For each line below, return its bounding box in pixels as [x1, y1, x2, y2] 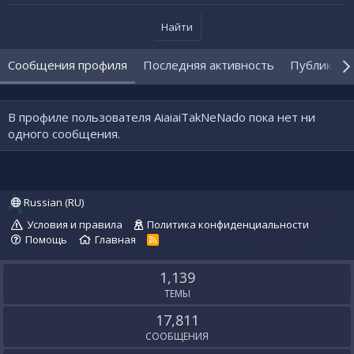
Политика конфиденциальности [146, 217, 309, 232]
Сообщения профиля [8, 57, 127, 73]
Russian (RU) [21, 195, 84, 209]
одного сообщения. [8, 126, 120, 141]
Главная [94, 232, 136, 247]
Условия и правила [27, 217, 122, 232]
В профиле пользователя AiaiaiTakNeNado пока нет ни [8, 109, 315, 125]
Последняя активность [143, 57, 274, 73]
